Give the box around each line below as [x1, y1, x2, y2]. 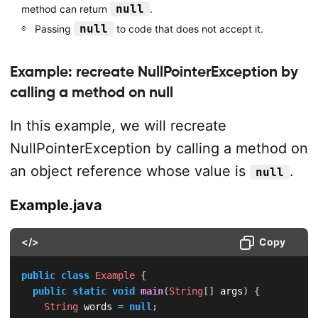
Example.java [9, 197, 102, 214]
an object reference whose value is [9, 163, 250, 180]
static [72, 285, 106, 297]
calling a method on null [9, 84, 173, 101]
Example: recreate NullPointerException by [9, 63, 298, 80]
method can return [21, 3, 110, 15]
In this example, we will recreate [9, 117, 226, 134]
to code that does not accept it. [113, 23, 263, 35]
